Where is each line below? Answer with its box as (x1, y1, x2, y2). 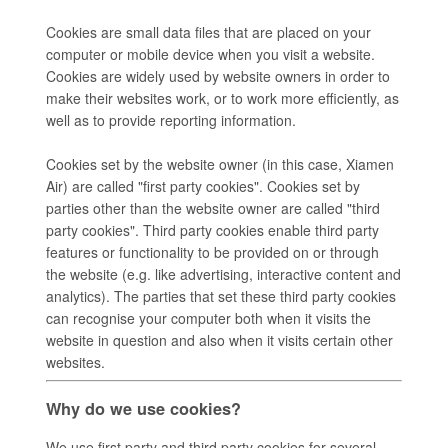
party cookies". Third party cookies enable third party (46, 219, 379, 240)
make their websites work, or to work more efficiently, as (46, 87, 399, 108)
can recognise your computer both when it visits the (46, 307, 371, 328)
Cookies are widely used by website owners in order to (46, 65, 390, 86)
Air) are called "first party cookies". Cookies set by (46, 175, 360, 196)
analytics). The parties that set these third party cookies (46, 285, 396, 306)
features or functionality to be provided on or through (46, 241, 379, 262)
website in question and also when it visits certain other (46, 329, 393, 350)
